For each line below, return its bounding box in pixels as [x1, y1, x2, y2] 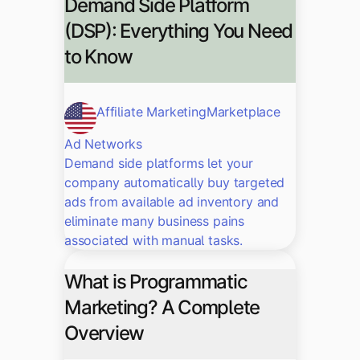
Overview [64, 321, 145, 346]
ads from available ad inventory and [64, 194, 279, 211]
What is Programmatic [64, 270, 247, 294]
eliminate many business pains [64, 213, 245, 230]
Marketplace [206, 104, 280, 121]
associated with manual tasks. [64, 232, 243, 249]
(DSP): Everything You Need [64, 19, 293, 43]
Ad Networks [64, 136, 143, 153]
